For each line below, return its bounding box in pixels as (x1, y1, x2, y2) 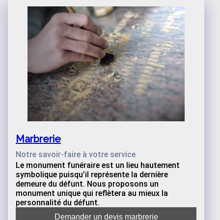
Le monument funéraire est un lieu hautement (16, 161, 180, 170)
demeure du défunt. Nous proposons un (16, 179, 159, 189)
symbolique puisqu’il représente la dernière (16, 170, 168, 179)
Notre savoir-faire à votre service (16, 150, 136, 159)
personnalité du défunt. (16, 198, 100, 207)
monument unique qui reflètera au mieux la (16, 189, 168, 198)
